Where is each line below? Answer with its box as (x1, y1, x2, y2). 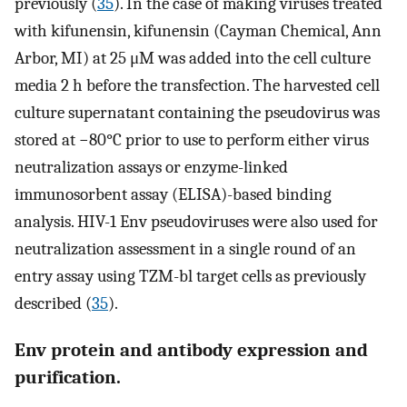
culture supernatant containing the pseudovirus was (15, 103, 380, 124)
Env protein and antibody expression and (15, 339, 368, 362)
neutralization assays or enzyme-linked (15, 157, 288, 178)
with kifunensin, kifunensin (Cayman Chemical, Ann (15, 21, 382, 42)
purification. (15, 366, 121, 389)
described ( (15, 293, 92, 314)
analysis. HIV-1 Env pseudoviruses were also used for (15, 212, 378, 233)
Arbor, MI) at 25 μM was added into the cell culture (15, 48, 371, 69)
